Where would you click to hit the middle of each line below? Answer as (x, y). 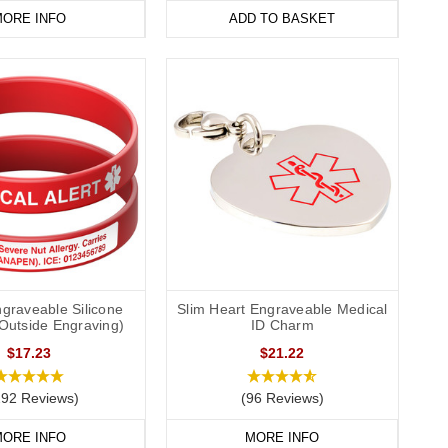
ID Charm (282, 325)
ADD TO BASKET (281, 19)
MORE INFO (281, 438)
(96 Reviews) (282, 398)
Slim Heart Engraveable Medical (282, 309)
